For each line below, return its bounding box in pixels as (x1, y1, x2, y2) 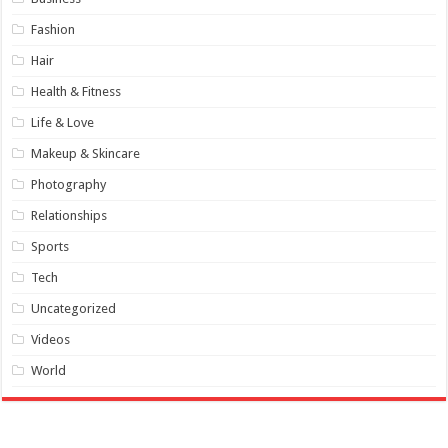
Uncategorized (31, 300, 117, 316)
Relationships (31, 207, 108, 223)
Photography (31, 176, 107, 192)
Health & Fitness (31, 83, 122, 99)
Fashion (31, 21, 76, 37)
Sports (31, 238, 70, 254)
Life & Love (31, 114, 95, 130)
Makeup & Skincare (31, 145, 141, 161)
